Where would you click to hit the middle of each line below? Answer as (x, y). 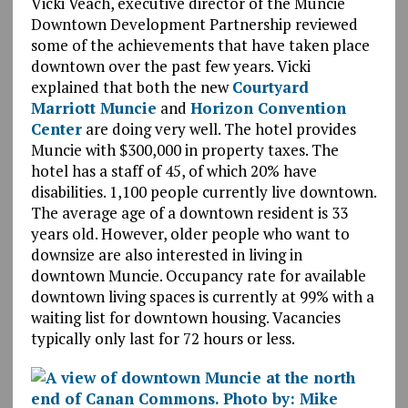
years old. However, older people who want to (190, 233)
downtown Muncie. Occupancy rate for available (198, 275)
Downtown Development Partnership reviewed (194, 24)
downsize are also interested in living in (166, 254)
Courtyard (270, 87)
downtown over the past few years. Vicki (170, 66)
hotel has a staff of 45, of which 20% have (173, 170)
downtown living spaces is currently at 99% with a (202, 296)
